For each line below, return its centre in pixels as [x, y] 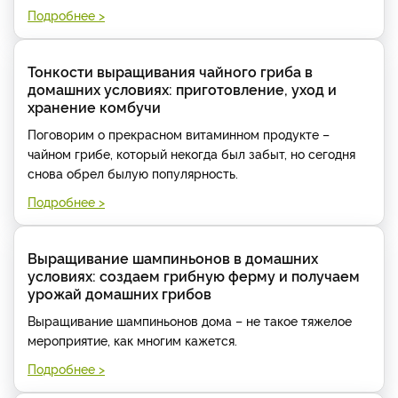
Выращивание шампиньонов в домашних [173, 257]
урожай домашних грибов [119, 293]
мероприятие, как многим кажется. [132, 339]
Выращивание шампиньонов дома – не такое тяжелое [190, 320]
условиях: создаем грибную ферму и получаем [194, 275]
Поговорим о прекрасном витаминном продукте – [179, 133]
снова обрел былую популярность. [133, 172]
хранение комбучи [94, 106]
